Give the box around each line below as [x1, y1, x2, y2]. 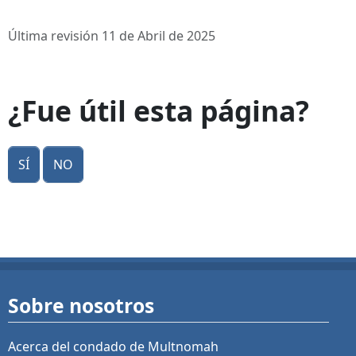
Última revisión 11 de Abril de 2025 [8, 27, 215, 45]
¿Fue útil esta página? [8, 91, 309, 130]
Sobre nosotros [8, 292, 154, 319]
